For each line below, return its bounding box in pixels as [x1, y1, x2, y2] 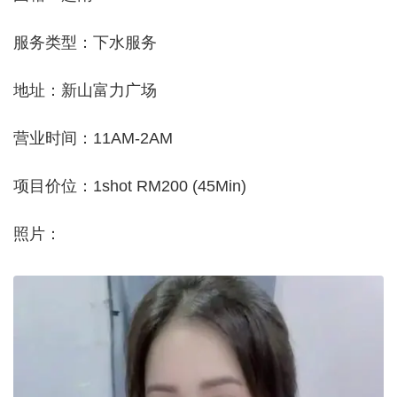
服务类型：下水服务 [13, 34, 157, 51]
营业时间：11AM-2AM [13, 129, 173, 147]
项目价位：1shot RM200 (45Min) [13, 177, 246, 195]
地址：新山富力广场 [13, 82, 157, 99]
